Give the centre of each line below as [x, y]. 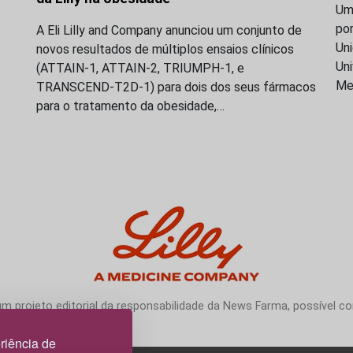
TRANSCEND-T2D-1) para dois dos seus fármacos [176, 87]
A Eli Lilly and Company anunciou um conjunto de [169, 30]
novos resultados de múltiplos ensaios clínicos [165, 49]
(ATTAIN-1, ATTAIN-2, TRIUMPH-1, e [140, 68]
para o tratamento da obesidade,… [130, 106]
